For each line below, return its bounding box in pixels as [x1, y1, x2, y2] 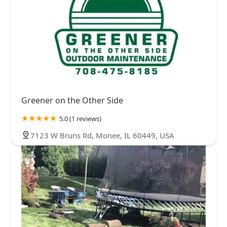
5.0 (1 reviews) [59, 113, 101, 123]
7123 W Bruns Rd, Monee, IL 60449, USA [30, 130, 174, 140]
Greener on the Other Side [21, 94, 123, 106]
